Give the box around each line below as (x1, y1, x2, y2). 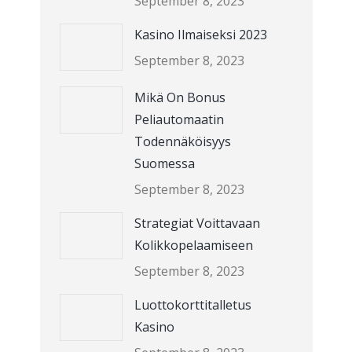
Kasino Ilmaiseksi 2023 (134, 26, 267, 43)
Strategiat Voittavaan (134, 214, 260, 232)
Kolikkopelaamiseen (134, 236, 253, 254)
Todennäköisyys (134, 133, 231, 150)
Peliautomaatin (134, 111, 224, 128)
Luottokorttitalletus (134, 296, 251, 313)
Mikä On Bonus (134, 89, 225, 106)
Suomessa (134, 155, 195, 172)
